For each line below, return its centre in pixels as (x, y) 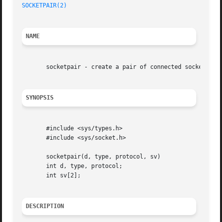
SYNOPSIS (40, 98)
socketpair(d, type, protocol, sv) (91, 157)
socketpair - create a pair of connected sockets (116, 67)
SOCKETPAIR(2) (45, 6)
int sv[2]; (52, 176)
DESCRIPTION (45, 206)
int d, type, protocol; (72, 166)
